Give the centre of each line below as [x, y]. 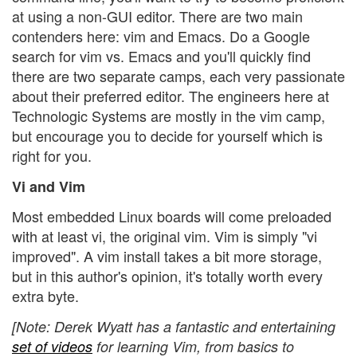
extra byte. [45, 296]
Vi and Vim [49, 186]
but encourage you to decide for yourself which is [167, 136]
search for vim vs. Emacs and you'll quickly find [161, 56]
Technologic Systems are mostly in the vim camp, [169, 116]
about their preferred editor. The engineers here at [171, 96]
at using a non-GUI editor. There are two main [157, 16]
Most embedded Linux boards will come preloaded [172, 216]
